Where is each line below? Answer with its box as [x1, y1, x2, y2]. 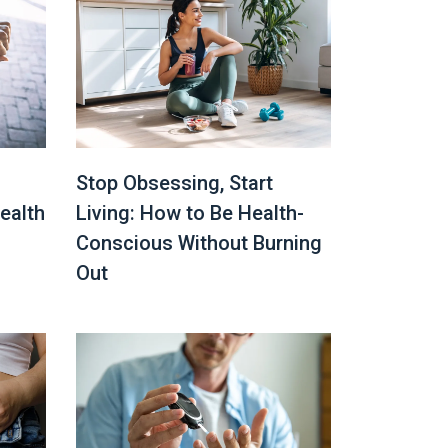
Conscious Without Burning [76, 230, 322, 255]
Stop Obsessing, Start [76, 170, 273, 195]
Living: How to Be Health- [76, 200, 304, 225]
